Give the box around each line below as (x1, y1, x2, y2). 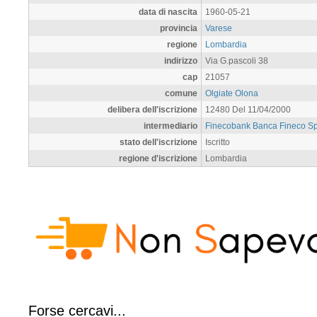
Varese (205, 23, 232, 33)
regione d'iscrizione (119, 153, 197, 163)
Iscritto (205, 137, 230, 146)
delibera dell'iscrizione (108, 104, 197, 114)
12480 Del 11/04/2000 (205, 104, 291, 114)
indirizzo (164, 55, 197, 65)
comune (165, 88, 197, 98)
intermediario (144, 120, 197, 130)
